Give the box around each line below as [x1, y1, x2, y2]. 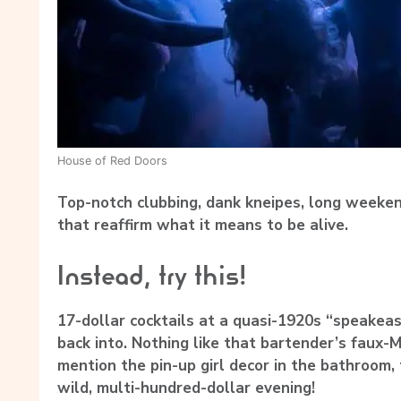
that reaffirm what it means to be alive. [57, 215, 348, 236]
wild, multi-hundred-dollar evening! [57, 377, 315, 398]
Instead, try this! [57, 257, 246, 293]
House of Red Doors [57, 153, 167, 167]
